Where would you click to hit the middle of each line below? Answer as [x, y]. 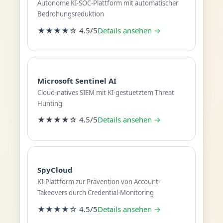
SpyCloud [55, 170]
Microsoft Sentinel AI [77, 80]
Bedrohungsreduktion [70, 14]
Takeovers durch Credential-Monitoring [95, 193]
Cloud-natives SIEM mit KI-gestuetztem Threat [106, 92]
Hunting [50, 103]
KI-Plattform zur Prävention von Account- [99, 182]
